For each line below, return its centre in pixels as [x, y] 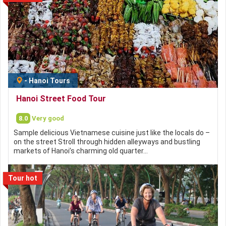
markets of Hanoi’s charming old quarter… [81, 151]
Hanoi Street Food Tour [61, 98]
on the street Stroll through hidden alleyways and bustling [107, 142]
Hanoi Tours [49, 80]
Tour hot [23, 178]
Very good [48, 118]
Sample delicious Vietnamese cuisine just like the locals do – [112, 132]
